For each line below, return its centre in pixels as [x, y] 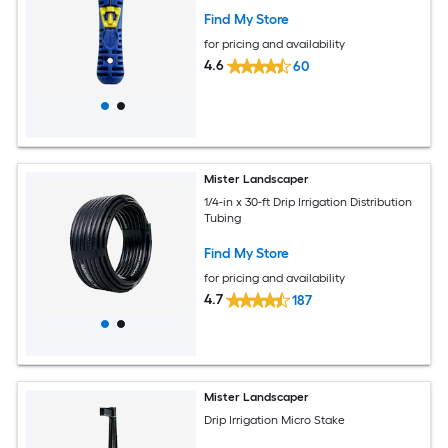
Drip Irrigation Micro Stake [275, 419]
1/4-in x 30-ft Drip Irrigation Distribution [308, 201]
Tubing [223, 217]
